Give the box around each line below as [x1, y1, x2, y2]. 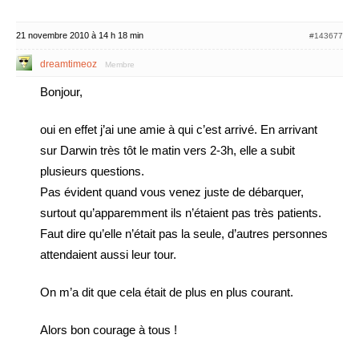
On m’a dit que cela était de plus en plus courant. [40, 285, 293, 299]
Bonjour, [40, 85, 83, 99]
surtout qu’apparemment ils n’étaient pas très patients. [40, 206, 321, 220]
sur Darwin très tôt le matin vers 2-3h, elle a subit [40, 143, 295, 157]
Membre [105, 60, 135, 69]
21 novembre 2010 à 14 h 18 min [16, 30, 143, 40]
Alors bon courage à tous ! [40, 323, 177, 337]
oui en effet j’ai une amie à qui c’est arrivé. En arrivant [40, 123, 317, 136]
